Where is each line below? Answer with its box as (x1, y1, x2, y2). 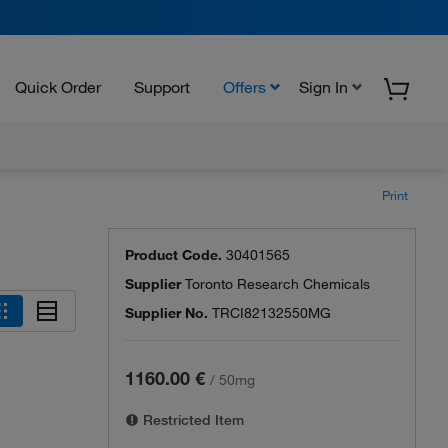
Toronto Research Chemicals (185, 275, 370, 293)
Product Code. (125, 246, 222, 264)
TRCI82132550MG (212, 304, 331, 322)
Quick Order (15, 76, 101, 97)
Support (134, 76, 190, 97)
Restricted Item (139, 411, 244, 429)
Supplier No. (125, 304, 208, 322)
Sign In (299, 76, 348, 97)
